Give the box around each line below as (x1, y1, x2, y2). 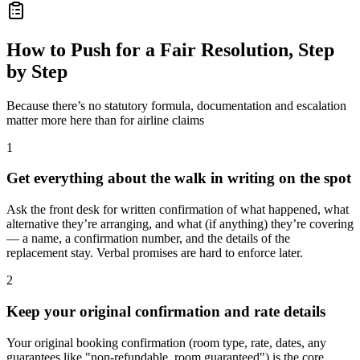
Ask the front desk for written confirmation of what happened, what (6, 202, 349, 217)
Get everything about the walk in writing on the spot (6, 170, 351, 187)
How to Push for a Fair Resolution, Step (6, 39, 334, 60)
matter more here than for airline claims (6, 112, 204, 127)
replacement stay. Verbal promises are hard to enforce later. (6, 246, 303, 260)
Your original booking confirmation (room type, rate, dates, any (6, 335, 326, 350)
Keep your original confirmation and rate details (6, 302, 325, 320)
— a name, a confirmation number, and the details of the (6, 231, 290, 246)
